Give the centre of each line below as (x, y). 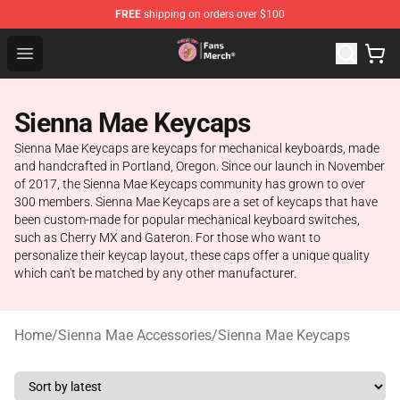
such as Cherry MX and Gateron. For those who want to (167, 237)
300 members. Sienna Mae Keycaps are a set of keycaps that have (196, 202)
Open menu (60, 52)
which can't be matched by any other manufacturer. (155, 273)
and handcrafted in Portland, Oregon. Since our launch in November (200, 166)
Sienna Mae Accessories (135, 335)
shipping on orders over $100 (213, 14)
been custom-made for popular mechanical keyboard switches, (187, 220)
